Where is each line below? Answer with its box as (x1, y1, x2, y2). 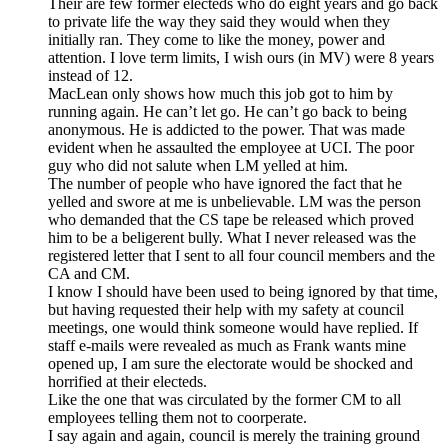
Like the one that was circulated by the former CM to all (48, 391, 401, 409)
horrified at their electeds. (48, 373, 207, 391)
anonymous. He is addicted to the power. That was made (48, 121, 405, 139)
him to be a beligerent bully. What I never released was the (48, 229, 416, 247)
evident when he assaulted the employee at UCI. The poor (48, 139, 414, 157)
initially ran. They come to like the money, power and (48, 31, 385, 49)
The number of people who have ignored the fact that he (48, 175, 402, 193)
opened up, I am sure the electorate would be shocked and (48, 355, 413, 373)
